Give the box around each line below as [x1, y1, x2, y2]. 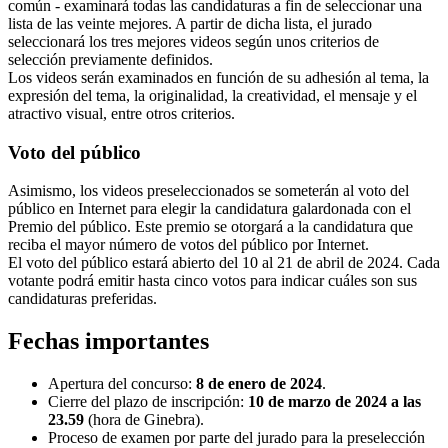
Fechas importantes [8, 328, 209, 355]
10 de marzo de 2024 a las [248, 393, 421, 411]
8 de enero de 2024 [196, 375, 322, 393]
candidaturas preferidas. [8, 290, 157, 308]
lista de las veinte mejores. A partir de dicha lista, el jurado [8, 15, 372, 32]
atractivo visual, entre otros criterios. [8, 105, 235, 122]
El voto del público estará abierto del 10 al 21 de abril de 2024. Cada [8, 254, 440, 272]
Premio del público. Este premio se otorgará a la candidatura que [8, 218, 413, 236]
